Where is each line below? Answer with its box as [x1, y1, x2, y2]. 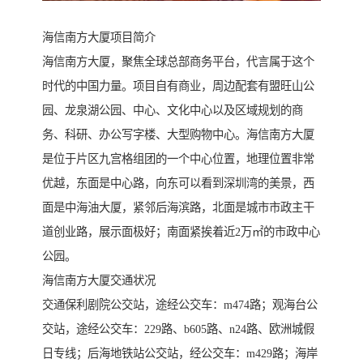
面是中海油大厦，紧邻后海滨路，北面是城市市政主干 [42, 201, 314, 215]
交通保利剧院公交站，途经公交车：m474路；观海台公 [42, 298, 318, 312]
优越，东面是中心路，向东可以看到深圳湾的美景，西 [42, 177, 314, 190]
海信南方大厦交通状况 [42, 274, 156, 288]
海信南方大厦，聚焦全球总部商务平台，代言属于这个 [42, 55, 314, 69]
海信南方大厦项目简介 [42, 31, 156, 45]
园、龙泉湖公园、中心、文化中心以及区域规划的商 [42, 104, 303, 117]
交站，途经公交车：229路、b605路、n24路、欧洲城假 [42, 322, 314, 336]
